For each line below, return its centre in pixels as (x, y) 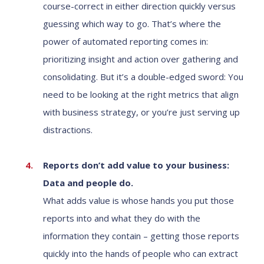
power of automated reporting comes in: (126, 41)
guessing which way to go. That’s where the (132, 24)
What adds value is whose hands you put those (138, 200)
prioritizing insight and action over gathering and (141, 59)
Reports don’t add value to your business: (136, 165)
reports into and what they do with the (122, 218)
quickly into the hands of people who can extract (141, 253)
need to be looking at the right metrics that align (141, 94)
